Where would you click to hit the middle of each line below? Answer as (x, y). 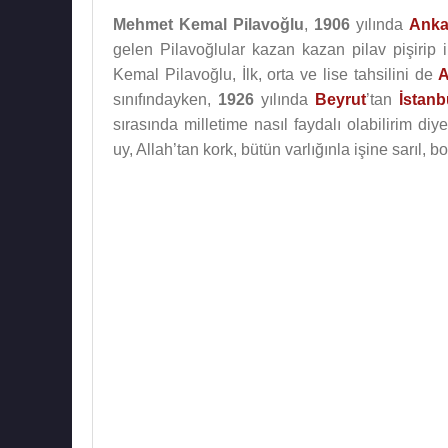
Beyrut (340, 99)
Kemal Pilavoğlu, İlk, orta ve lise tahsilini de (276, 74)
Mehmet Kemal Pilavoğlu (208, 24)
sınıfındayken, (165, 99)
